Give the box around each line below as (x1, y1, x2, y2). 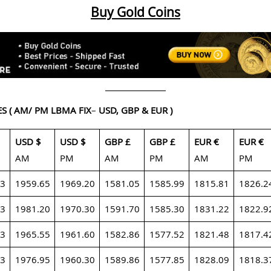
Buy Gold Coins (91, 4, 180, 21)
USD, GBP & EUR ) (99, 103, 172, 116)
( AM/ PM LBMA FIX (9, 103, 91, 116)
